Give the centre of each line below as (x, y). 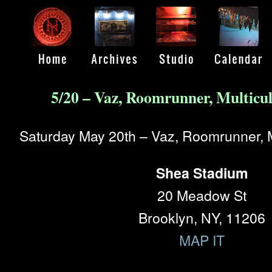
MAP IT (202, 240)
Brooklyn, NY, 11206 (202, 218)
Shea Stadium (202, 173)
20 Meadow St (202, 195)
